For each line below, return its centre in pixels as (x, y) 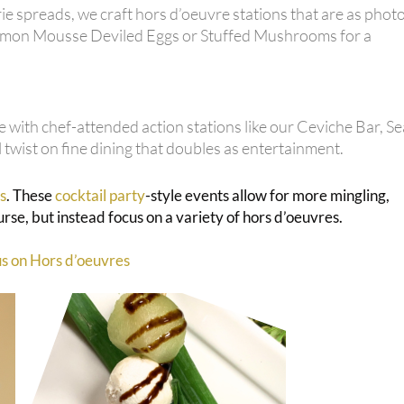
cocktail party (100, 195)
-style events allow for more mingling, (267, 195)
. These (31, 195)
